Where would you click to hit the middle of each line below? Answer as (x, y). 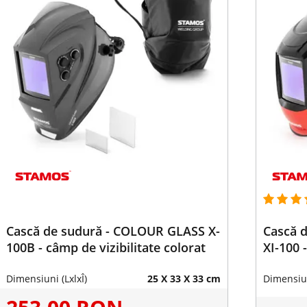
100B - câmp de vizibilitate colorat (106, 247)
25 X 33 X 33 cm (184, 279)
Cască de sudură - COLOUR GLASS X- (113, 231)
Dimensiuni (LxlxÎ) (46, 279)
